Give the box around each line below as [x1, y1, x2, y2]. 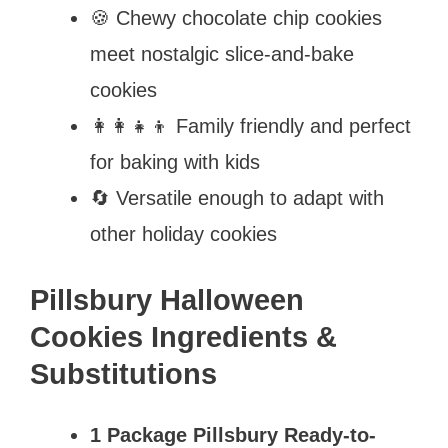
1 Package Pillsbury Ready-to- [90, 423, 376, 446]
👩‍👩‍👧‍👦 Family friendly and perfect [90, 114, 411, 137]
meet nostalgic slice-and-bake [90, 42, 354, 65]
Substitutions [30, 357, 217, 390]
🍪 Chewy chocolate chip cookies [90, 6, 382, 29]
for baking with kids [90, 150, 260, 173]
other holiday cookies [90, 222, 277, 245]
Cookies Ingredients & [30, 320, 337, 353]
